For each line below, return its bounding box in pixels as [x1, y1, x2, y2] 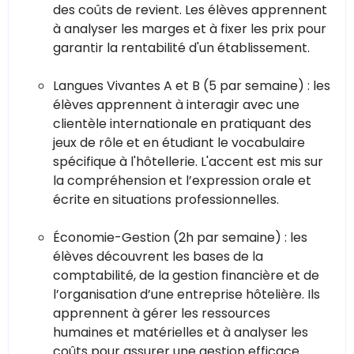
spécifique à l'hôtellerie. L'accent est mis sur [53, 152, 323, 171]
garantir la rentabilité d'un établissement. [53, 38, 310, 57]
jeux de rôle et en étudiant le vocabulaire [53, 133, 305, 152]
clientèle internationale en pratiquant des [53, 114, 311, 133]
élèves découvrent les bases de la [53, 247, 263, 265]
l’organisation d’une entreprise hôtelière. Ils [53, 284, 320, 303]
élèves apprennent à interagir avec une [53, 95, 299, 114]
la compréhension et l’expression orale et [53, 171, 311, 190]
